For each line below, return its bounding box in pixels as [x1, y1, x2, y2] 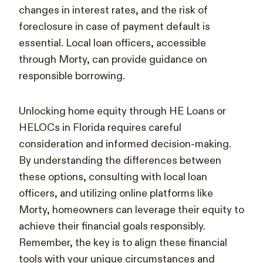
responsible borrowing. [19, 69, 125, 83]
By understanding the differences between [19, 153, 221, 167]
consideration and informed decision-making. [19, 137, 231, 151]
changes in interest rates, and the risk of [19, 3, 208, 17]
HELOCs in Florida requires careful [19, 120, 181, 134]
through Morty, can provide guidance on [19, 52, 207, 66]
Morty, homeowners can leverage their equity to [19, 203, 244, 217]
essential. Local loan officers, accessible [19, 36, 206, 50]
